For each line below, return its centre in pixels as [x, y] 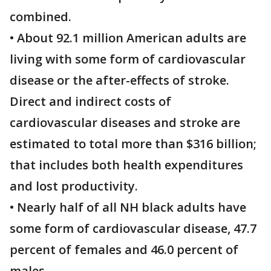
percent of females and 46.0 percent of [124, 250]
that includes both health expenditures [126, 165]
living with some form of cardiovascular [128, 59]
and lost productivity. [74, 186]
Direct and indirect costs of [90, 101]
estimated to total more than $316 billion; [133, 144]
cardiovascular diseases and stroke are [125, 122]
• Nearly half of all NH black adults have [128, 207]
